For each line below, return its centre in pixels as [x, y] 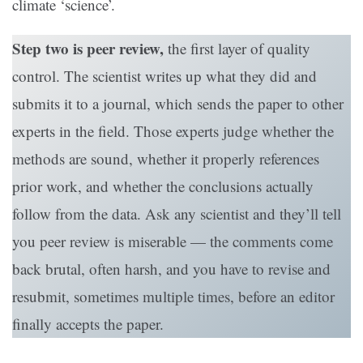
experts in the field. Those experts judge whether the [173, 131]
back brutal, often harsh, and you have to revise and [171, 269]
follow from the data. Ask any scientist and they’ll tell [177, 214]
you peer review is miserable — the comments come [173, 241]
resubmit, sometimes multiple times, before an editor [173, 297]
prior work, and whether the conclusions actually [163, 186]
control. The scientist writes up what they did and [164, 76]
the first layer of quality [237, 49]
